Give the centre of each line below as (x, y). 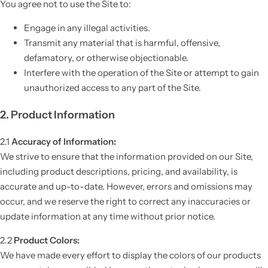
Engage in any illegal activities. (87, 28)
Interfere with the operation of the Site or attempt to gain (141, 73)
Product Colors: (47, 240)
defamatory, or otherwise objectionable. (106, 58)
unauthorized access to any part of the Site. (112, 88)
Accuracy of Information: (64, 142)
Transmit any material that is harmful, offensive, (122, 43)
